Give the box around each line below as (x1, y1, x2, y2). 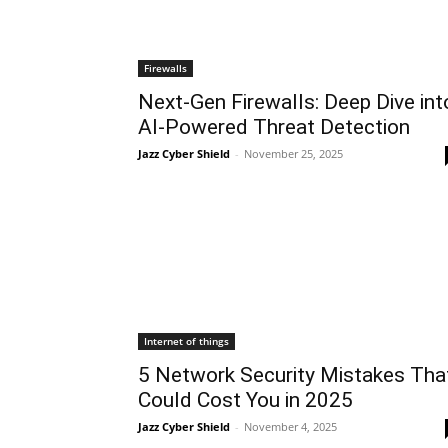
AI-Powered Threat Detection (138, 115, 410, 139)
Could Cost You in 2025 (138, 388, 358, 412)
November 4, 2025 (244, 419, 337, 434)
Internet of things (144, 334, 229, 348)
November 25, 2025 (244, 146, 343, 161)
